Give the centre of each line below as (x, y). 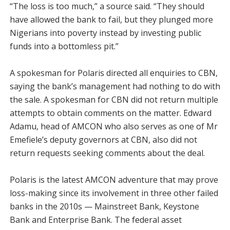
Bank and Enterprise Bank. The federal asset (95, 220)
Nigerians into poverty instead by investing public (105, 33)
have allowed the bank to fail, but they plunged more (111, 20)
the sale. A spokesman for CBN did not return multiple (114, 100)
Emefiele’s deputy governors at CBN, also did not (103, 140)
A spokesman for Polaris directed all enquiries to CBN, (113, 73)
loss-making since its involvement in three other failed (114, 193)
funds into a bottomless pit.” (64, 46)
